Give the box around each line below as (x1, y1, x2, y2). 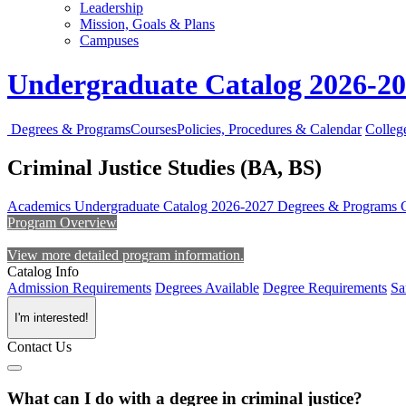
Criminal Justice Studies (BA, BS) (7, 155, 322, 179)
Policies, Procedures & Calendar (177, 121, 362, 137)
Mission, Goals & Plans (80, 16, 215, 32)
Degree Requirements (263, 279, 387, 295)
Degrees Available (155, 279, 259, 295)
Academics (7, 198, 74, 214)
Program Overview (7, 214, 117, 230)
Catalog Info (7, 263, 79, 279)
